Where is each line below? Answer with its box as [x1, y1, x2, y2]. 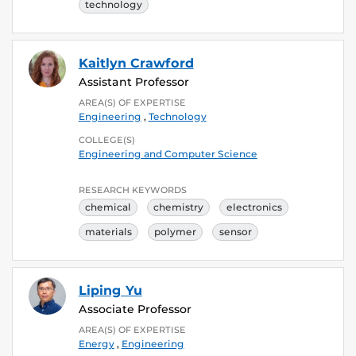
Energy [78, 338, 114, 350]
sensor [219, 226, 252, 238]
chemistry [153, 200, 204, 213]
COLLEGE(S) [78, 133, 135, 145]
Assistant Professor [78, 74, 189, 89]
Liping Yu [78, 283, 142, 299]
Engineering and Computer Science [78, 147, 257, 160]
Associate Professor [78, 302, 192, 317]
